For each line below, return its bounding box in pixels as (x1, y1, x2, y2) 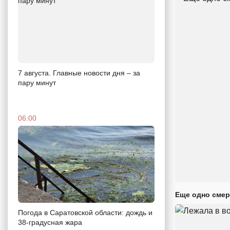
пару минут (18, 78, 56, 87)
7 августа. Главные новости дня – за (18, 68, 140, 77)
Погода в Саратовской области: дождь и (18, 208, 152, 217)
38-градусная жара (18, 218, 82, 226)
